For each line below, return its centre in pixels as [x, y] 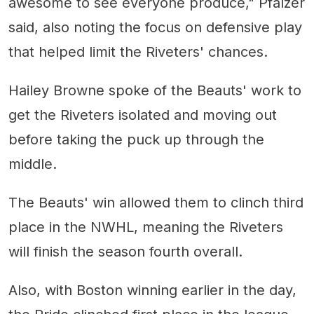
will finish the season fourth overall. [125, 252]
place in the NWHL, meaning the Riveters [146, 227]
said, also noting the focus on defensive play [155, 27]
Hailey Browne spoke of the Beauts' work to [155, 90]
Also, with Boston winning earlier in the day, [152, 290]
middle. [33, 164]
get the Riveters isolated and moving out [143, 115]
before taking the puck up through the [136, 139]
